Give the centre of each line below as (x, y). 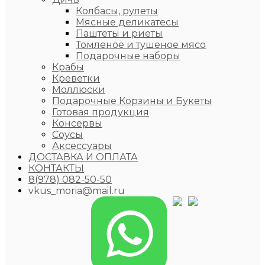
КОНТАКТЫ (56, 168)
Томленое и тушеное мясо (141, 44)
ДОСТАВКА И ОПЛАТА (83, 157)
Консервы (77, 123)
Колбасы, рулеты (117, 11)
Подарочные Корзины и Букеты (132, 101)
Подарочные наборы (128, 56)
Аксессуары (82, 146)
